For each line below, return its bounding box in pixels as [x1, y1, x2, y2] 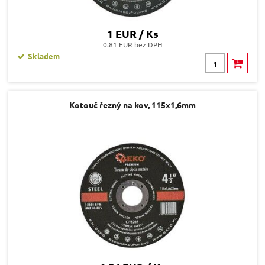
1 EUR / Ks [106, 27, 159, 41]
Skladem [28, 51, 60, 62]
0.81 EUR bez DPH [103, 40, 162, 50]
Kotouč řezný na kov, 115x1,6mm [69, 99, 196, 111]
